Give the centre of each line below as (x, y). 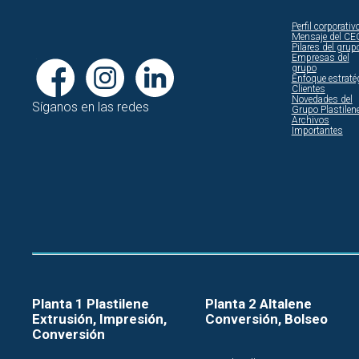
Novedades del (322, 100)
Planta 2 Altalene (258, 303)
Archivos (310, 121)
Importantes (317, 131)
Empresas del (320, 58)
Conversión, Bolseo (266, 319)
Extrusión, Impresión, (100, 319)
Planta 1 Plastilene (91, 303)
